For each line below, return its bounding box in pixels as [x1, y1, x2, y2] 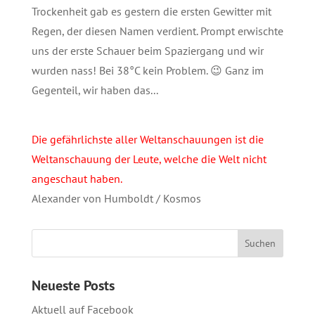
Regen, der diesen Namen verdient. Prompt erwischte [31, 23, 283, 38]
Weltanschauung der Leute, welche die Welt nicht [31, 151, 266, 166]
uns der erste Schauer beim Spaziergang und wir [31, 43, 264, 58]
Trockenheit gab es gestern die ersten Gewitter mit [31, 4, 271, 18]
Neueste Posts [31, 276, 115, 295]
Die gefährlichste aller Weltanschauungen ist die [31, 131, 264, 146]
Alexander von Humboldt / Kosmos [31, 191, 201, 205]
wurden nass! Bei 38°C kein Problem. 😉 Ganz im [31, 63, 264, 77]
